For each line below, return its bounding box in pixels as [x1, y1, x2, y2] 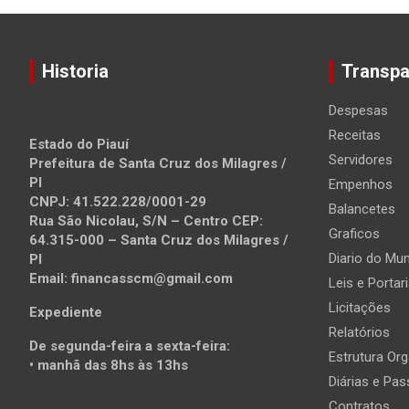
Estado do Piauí [29, 136, 129, 153]
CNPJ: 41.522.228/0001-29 [29, 194, 206, 211]
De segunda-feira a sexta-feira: [29, 338, 230, 355]
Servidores [328, 152, 393, 169]
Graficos [328, 225, 380, 243]
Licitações [328, 299, 391, 317]
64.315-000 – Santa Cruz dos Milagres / [29, 232, 288, 249]
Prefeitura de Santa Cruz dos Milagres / [29, 155, 287, 173]
